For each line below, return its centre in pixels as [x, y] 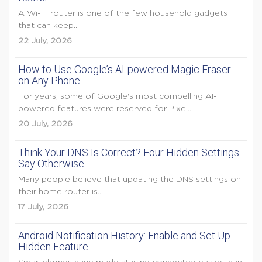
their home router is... [61, 192]
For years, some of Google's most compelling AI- [118, 96]
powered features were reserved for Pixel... [106, 109]
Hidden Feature [53, 247]
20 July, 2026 [45, 124]
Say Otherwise [51, 163]
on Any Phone [49, 80]
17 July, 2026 [43, 207]
